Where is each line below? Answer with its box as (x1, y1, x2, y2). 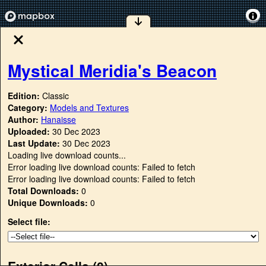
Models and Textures (50, 102, 129, 114)
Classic (42, 90, 69, 102)
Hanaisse (41, 113, 76, 126)
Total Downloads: (8, 185, 79, 197)
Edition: (8, 90, 42, 102)
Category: (8, 102, 50, 114)
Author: (8, 113, 41, 126)
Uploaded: (8, 125, 50, 138)
